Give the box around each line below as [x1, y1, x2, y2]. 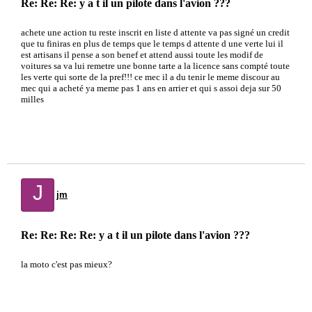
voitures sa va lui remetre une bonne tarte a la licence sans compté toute [21, 61, 290, 71]
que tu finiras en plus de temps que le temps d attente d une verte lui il [21, 38, 283, 49]
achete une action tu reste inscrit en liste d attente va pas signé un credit [21, 27, 290, 38]
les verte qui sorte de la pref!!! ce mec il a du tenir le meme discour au [21, 72, 280, 82]
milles [21, 94, 44, 104]
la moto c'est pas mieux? [21, 259, 112, 270]
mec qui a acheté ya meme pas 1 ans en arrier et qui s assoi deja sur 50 [21, 83, 281, 93]
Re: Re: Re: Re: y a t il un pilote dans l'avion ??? [21, 229, 250, 241]
